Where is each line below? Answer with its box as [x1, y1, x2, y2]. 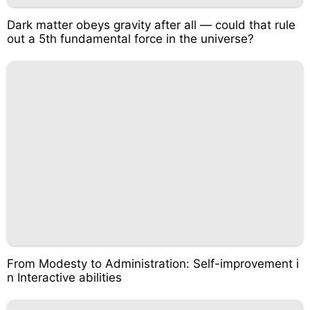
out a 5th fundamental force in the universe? [7, 31, 254, 46]
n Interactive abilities [7, 271, 122, 284]
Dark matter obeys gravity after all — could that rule [7, 17, 295, 32]
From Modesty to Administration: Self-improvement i [7, 257, 299, 271]
